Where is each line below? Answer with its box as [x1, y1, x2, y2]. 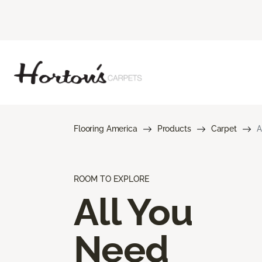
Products [157, 123, 191, 133]
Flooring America [74, 123, 137, 133]
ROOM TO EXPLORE [74, 174, 149, 184]
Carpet [211, 123, 237, 133]
